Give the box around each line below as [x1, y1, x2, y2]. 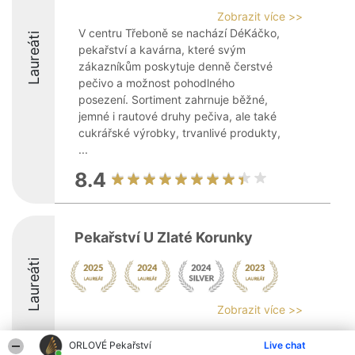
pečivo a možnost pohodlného [78, 76, 235, 90]
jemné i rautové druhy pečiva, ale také [78, 109, 277, 123]
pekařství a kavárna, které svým [78, 43, 246, 56]
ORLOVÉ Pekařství [69, 339, 152, 351]
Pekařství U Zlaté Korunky [74, 229, 253, 246]
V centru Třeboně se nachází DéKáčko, [78, 26, 280, 40]
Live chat [264, 339, 306, 351]
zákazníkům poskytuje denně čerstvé [78, 59, 273, 73]
